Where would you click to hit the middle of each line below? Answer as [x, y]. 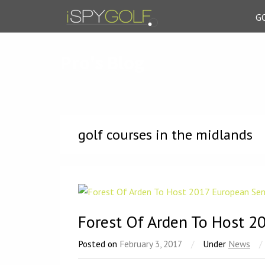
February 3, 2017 [151, 244]
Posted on [99, 244]
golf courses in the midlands [165, 135]
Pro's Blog [102, 63]
